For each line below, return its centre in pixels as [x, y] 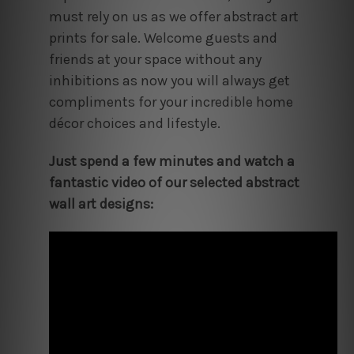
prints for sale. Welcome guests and [163, 38]
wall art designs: [102, 203]
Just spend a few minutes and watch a [171, 161]
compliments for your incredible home [171, 102]
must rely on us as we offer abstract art [173, 16]
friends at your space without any [155, 59]
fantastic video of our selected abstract [174, 182]
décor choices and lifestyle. [134, 123]
